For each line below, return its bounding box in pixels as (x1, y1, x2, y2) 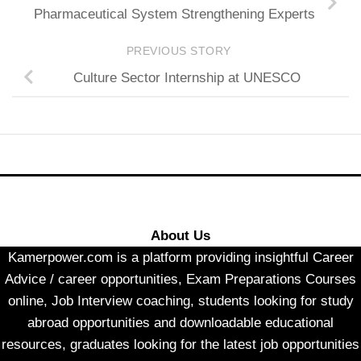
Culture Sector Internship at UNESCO (73, 69, 301, 85)
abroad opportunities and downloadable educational (27, 315, 334, 331)
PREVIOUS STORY (126, 45, 235, 58)
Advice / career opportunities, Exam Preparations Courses (5, 272, 356, 288)
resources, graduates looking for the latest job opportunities (2, 337, 359, 353)
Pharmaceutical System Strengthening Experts (33, 6, 315, 23)
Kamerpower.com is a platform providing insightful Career (7, 250, 354, 266)
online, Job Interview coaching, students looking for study (7, 293, 354, 309)
